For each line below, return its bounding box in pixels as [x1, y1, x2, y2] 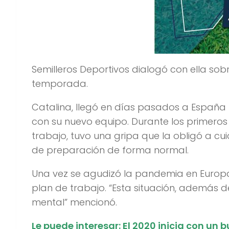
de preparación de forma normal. [32, 143, 189, 156]
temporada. [32, 77, 88, 90]
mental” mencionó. [32, 195, 117, 209]
